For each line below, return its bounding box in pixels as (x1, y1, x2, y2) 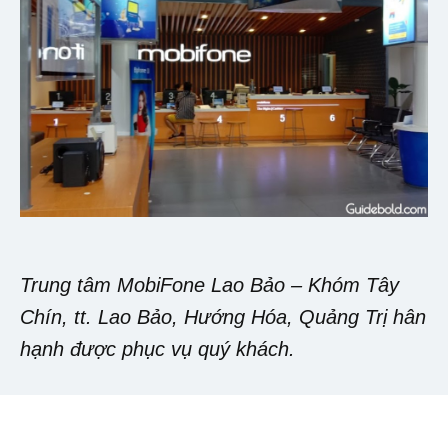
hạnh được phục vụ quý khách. (20, 338, 295, 361)
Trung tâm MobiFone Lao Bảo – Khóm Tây (20, 274, 399, 297)
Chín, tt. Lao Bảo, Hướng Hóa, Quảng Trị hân (20, 306, 426, 329)
